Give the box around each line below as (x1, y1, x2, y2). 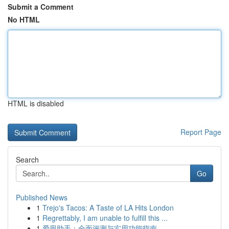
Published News (16, 192, 67, 202)
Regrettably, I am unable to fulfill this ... (42, 213, 168, 223)
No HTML (8, 14, 40, 25)
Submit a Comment (8, 2, 74, 12)
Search (16, 154, 39, 165)
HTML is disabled (8, 98, 64, 108)
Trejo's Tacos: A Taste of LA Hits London (42, 202, 174, 213)
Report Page (180, 127, 221, 137)
